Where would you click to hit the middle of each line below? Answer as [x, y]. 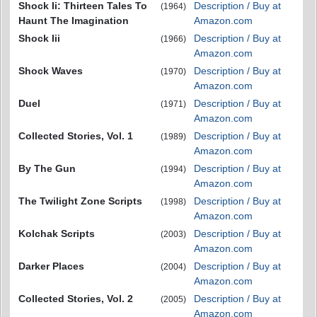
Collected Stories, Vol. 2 [76, 299]
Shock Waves [51, 71]
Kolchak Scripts [57, 234]
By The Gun [47, 169]
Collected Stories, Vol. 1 [76, 136]
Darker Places [51, 266]
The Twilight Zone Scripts [80, 201]
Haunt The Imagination [74, 21]
